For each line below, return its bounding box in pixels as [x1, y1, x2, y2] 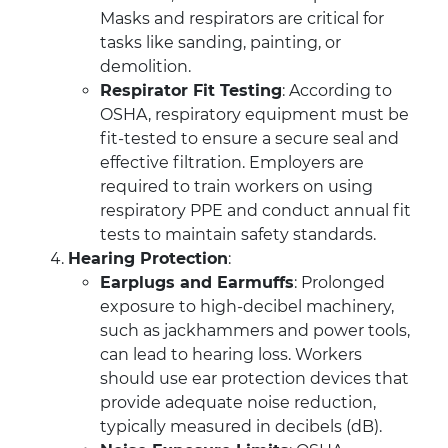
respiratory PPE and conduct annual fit [100, 201, 411, 221]
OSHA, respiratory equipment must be [100, 105, 409, 125]
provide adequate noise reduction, [100, 393, 376, 413]
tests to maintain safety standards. [100, 225, 376, 245]
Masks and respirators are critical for [100, 9, 384, 29]
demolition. [100, 57, 191, 77]
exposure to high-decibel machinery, [100, 297, 394, 317]
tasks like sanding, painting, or [100, 33, 341, 53]
